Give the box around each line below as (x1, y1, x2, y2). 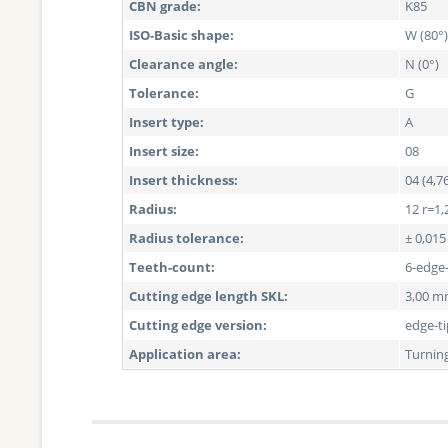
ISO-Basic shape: (129, 26, 234, 44)
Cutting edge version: (129, 316, 267, 334)
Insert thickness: (129, 171, 238, 189)
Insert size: (129, 142, 199, 160)
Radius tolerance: (129, 229, 244, 247)
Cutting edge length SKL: (129, 287, 288, 305)
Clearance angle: (129, 55, 238, 73)
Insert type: (129, 113, 204, 131)
